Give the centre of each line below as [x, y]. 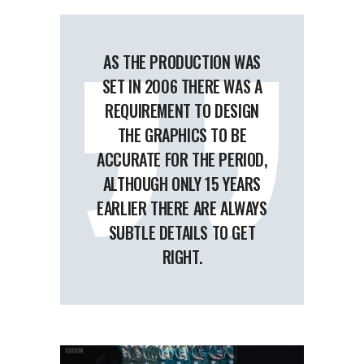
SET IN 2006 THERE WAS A [182, 87]
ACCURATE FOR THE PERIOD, [182, 160]
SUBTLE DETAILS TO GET [182, 233]
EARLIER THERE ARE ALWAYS [182, 208]
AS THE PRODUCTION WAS [182, 62]
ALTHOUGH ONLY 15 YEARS [182, 184]
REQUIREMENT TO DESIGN [182, 111]
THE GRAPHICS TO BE [182, 135]
